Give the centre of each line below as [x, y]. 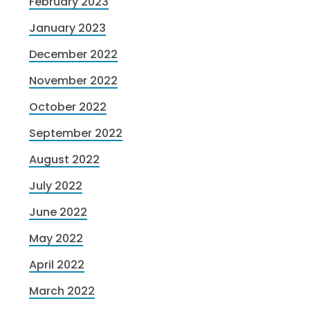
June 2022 [58, 212]
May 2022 [56, 239]
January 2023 [68, 28]
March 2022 [62, 291]
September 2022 [76, 134]
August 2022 [65, 160]
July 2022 [56, 186]
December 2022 [74, 55]
